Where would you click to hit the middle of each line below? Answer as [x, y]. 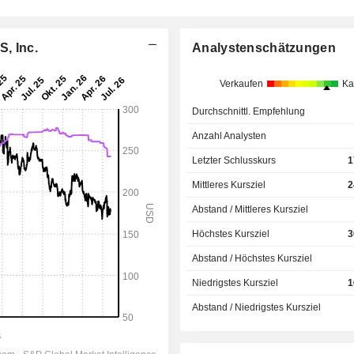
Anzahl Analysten [230, 136]
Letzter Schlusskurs [234, 160]
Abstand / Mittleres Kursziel [250, 209]
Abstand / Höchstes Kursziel [252, 258]
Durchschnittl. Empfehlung [249, 111]
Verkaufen [241, 84]
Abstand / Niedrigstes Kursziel [257, 307]
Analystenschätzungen [264, 48]
